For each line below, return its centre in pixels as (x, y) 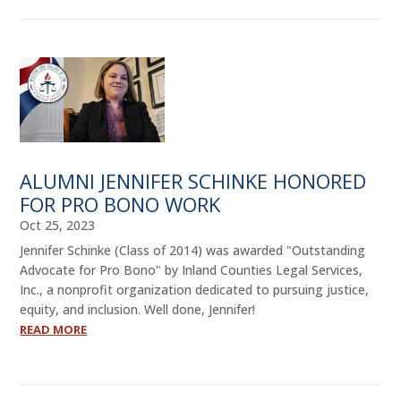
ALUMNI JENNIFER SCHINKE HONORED (193, 180)
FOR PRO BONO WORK (120, 204)
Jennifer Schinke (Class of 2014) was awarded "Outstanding (193, 250)
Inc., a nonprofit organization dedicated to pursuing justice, (195, 289)
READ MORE (54, 329)
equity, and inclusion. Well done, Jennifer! (138, 309)
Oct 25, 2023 (58, 225)
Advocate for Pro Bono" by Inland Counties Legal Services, (192, 269)
